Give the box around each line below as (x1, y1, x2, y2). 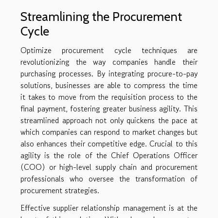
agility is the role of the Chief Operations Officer (20, 149, 198, 162)
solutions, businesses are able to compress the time (20, 79, 198, 91)
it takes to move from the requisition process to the (20, 91, 198, 103)
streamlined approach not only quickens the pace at (20, 114, 198, 127)
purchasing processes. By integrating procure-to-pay (20, 68, 198, 80)
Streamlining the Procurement (20, 9, 182, 24)
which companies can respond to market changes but (20, 126, 198, 138)
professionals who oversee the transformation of (20, 173, 198, 185)
